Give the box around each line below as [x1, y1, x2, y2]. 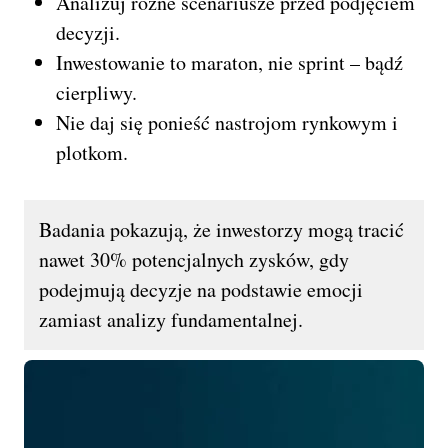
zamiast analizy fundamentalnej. [39, 306, 303, 334]
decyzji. [56, 19, 120, 47]
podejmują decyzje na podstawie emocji [39, 276, 363, 304]
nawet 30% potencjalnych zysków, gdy [39, 246, 349, 274]
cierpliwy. [56, 79, 137, 107]
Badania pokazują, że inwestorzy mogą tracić [39, 216, 404, 244]
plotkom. [56, 139, 128, 167]
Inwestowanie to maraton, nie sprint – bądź [56, 49, 403, 77]
